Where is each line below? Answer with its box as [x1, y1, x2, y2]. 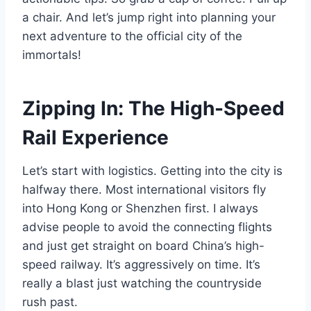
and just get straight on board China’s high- [22, 239, 264, 253]
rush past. [22, 295, 78, 310]
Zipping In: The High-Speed [22, 96, 285, 121]
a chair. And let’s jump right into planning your [22, 10, 276, 25]
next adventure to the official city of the [22, 29, 242, 44]
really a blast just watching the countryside [22, 276, 262, 291]
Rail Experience [22, 126, 169, 150]
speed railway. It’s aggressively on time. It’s [22, 258, 260, 272]
